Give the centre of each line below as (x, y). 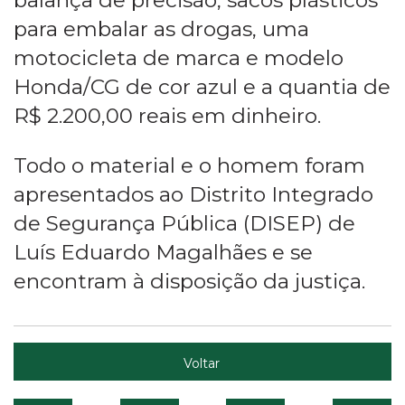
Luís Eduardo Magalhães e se (163, 252)
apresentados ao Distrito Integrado (193, 194)
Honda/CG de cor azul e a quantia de (202, 86)
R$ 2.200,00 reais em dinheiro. (167, 115)
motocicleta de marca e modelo (179, 57)
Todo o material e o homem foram (189, 165)
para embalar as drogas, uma (161, 28)
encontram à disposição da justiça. (189, 281)
